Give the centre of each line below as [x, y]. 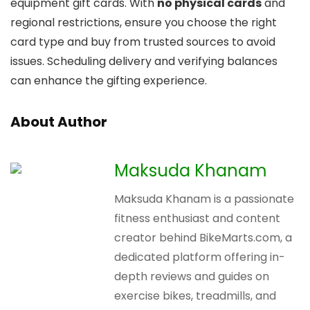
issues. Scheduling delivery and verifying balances [144, 61]
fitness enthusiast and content [197, 218]
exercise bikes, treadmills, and [195, 295]
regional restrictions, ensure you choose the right [144, 22]
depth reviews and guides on [192, 276]
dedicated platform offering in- [200, 257]
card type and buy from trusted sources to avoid [143, 42]
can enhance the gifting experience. [109, 80]
